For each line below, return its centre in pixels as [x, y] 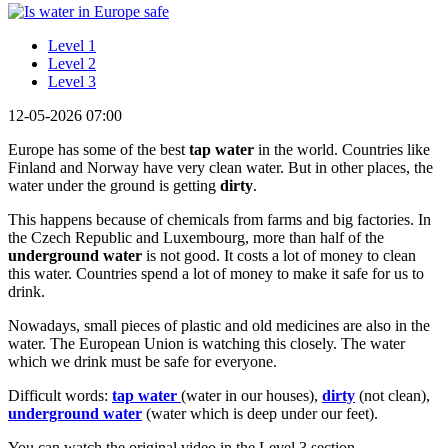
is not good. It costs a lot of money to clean [279, 255]
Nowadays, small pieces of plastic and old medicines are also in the [219, 325]
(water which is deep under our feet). [260, 413]
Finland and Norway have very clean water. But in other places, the [220, 167]
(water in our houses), [251, 395]
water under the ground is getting [114, 185]
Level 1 [72, 45]
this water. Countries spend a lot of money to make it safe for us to [216, 273]
